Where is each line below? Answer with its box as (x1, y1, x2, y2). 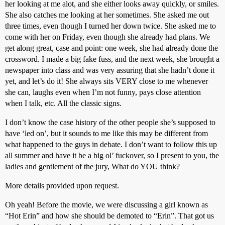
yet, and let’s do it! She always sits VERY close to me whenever (5, 77, 208, 85)
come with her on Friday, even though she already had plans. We (5, 33, 210, 41)
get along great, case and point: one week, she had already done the (5, 44, 218, 52)
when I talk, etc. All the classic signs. (5, 99, 122, 107)
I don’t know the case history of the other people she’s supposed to (5, 118, 215, 127)
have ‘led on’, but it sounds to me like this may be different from (5, 129, 208, 138)
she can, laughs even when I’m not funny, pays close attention (5, 88, 201, 96)
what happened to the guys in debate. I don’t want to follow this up (5, 140, 217, 149)
